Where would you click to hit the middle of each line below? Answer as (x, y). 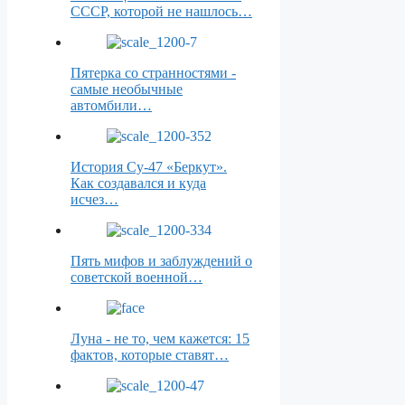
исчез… (94, 200)
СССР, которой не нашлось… (161, 12)
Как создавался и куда (138, 184)
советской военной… (137, 278)
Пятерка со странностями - (153, 73)
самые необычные (127, 89)
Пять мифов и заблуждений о (161, 261)
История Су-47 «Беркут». (149, 167)
